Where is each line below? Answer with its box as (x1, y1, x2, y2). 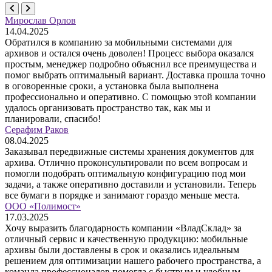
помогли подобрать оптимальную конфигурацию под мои (5, 168, 246, 179)
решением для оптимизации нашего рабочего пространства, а (5, 256, 261, 267)
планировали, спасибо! (5, 114, 101, 124)
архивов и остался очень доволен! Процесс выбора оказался (5, 48, 254, 59)
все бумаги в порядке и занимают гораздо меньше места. (5, 190, 240, 201)
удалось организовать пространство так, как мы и (5, 103, 211, 114)
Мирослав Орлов (5, 15, 76, 26)
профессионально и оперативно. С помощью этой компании (5, 92, 256, 103)
